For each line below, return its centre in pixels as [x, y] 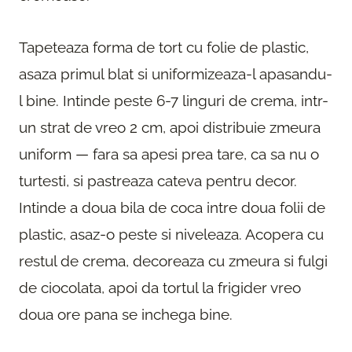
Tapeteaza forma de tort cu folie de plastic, [164, 47]
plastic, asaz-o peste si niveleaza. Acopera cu [171, 234]
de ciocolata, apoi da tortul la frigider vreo [160, 287]
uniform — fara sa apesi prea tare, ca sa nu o [169, 154]
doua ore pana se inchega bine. [126, 314]
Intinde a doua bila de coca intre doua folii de [172, 207]
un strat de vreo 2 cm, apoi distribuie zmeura [170, 127]
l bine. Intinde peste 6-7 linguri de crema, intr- [174, 100]
